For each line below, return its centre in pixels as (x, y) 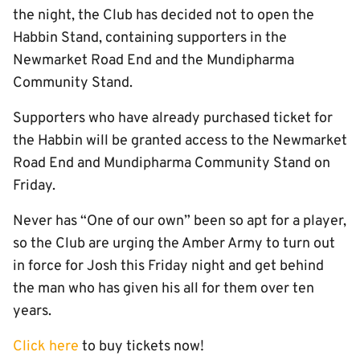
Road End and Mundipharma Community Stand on (172, 164)
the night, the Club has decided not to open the (164, 16)
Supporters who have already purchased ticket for (173, 119)
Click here (46, 347)
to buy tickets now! (141, 347)
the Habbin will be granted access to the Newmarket (180, 141)
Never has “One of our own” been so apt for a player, (180, 221)
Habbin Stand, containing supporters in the (150, 38)
